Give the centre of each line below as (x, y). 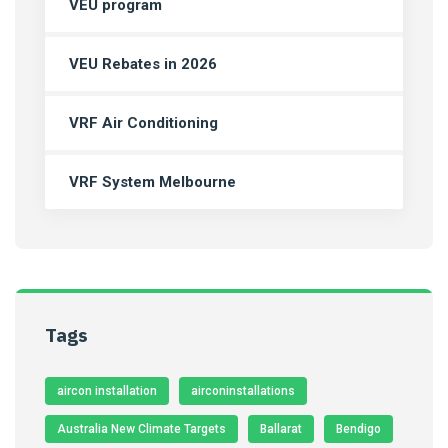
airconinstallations (243, 390)
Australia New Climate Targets (141, 428)
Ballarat (281, 428)
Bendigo (358, 428)
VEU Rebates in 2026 (143, 63)
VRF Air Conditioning (143, 122)
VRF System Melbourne (152, 181)
